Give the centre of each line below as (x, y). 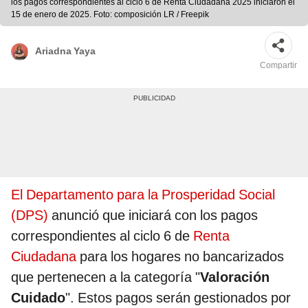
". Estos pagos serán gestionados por (178, 298)
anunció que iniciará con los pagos (153, 216)
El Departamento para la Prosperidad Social (143, 195)
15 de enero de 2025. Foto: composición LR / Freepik (110, 15)
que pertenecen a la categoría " (106, 277)
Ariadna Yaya (65, 51)
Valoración (235, 277)
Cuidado (38, 298)
